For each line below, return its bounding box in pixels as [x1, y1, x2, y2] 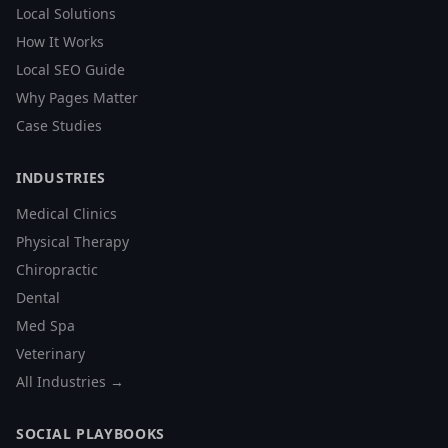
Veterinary [16, 343, 85, 363]
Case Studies [16, 115, 102, 135]
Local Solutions [16, 3, 116, 23]
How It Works [16, 31, 104, 51]
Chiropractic [16, 259, 98, 279]
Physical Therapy [16, 231, 129, 251]
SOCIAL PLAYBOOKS [16, 423, 166, 443]
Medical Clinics [16, 203, 117, 223]
